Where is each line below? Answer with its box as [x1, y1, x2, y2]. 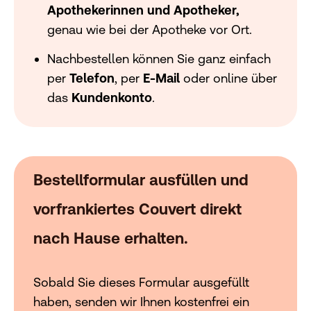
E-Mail [143, 70, 180, 85]
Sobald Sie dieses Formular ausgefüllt [33, 274, 249, 289]
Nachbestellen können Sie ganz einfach [47, 51, 271, 66]
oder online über [180, 70, 277, 85]
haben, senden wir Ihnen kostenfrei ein [33, 294, 249, 309]
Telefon [69, 70, 115, 85]
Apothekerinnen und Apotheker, [47, 2, 239, 17]
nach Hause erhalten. [33, 229, 188, 247]
